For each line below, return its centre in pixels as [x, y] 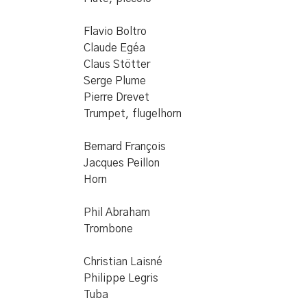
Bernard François [125, 147]
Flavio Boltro [115, 32]
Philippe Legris [121, 278]
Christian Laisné [123, 262]
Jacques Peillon [122, 163]
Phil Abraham [117, 212]
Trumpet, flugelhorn [133, 114]
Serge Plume [115, 81]
